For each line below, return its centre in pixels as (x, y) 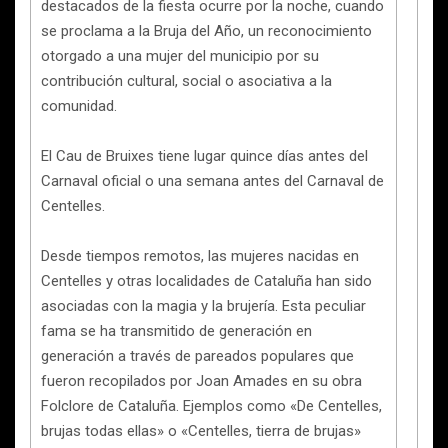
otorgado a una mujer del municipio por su (180, 56)
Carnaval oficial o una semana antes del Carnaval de (212, 181)
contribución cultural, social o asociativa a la (186, 81)
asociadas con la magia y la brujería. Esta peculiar (203, 306)
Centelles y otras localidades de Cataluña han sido (206, 281)
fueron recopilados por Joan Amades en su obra (201, 381)
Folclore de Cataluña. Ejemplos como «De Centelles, (211, 406)
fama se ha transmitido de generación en (176, 331)
